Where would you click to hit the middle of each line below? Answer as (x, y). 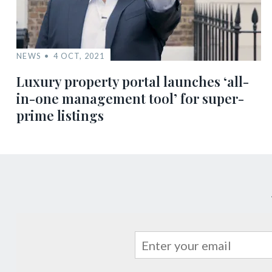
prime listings (60, 115)
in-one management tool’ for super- (130, 98)
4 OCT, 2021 (79, 56)
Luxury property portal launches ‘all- (133, 81)
